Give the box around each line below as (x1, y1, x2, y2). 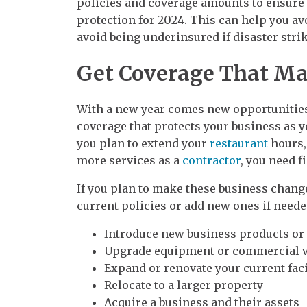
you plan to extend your (77, 136, 210, 150)
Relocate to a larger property (104, 278, 263, 292)
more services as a (77, 153, 182, 167)
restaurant (210, 136, 268, 150)
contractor (182, 153, 241, 167)
